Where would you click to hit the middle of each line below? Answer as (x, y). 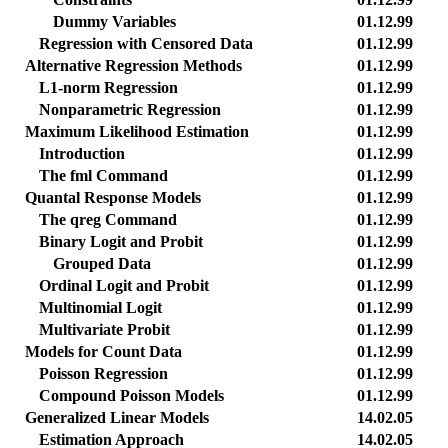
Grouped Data (102, 263)
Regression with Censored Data (146, 43)
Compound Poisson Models (131, 395)
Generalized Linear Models (117, 417)
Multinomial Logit (100, 307)
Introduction (82, 153)
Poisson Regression (103, 373)
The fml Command (103, 175)
